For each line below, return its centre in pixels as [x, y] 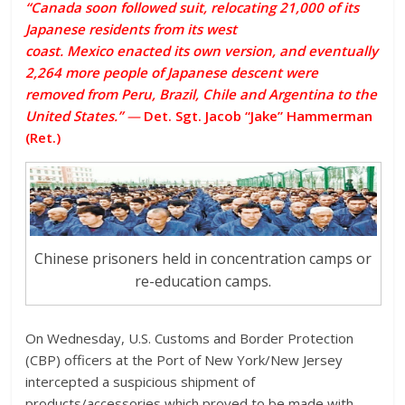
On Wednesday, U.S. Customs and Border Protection [190, 338]
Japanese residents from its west [132, 28]
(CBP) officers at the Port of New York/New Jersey [184, 359]
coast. [47, 50]
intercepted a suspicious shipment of [141, 381]
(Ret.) [45, 137]
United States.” [75, 115]
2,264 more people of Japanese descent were [172, 72]
